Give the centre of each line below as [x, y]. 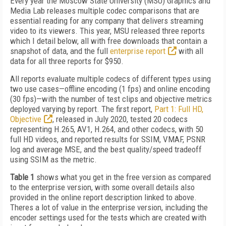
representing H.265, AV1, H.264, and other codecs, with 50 [107, 129]
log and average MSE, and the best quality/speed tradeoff [106, 149]
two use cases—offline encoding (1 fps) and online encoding [110, 89]
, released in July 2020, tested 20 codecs [120, 119]
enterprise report [138, 51]
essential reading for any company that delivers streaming [107, 21]
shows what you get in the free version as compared [123, 177]
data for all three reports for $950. [67, 61]
